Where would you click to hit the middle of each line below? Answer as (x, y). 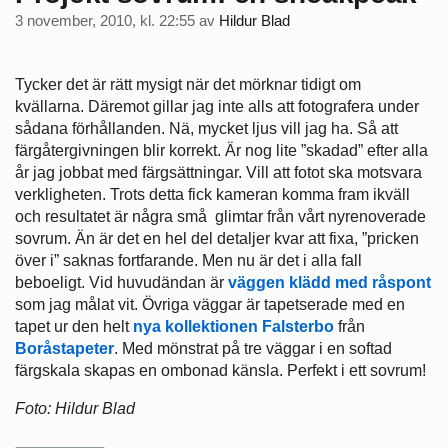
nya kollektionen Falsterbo (233, 327)
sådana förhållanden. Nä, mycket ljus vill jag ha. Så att (206, 129)
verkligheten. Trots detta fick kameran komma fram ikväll (212, 195)
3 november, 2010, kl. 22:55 (105, 20)
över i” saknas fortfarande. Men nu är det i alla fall (188, 261)
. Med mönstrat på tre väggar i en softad (253, 349)
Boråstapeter (64, 349)
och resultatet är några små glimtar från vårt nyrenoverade (220, 217)
